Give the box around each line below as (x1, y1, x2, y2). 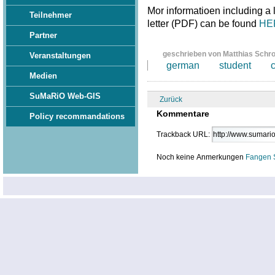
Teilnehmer (29, 10, 72, 20)
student (219, 60, 251, 71)
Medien (29, 71, 57, 80)
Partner (29, 31, 57, 40)
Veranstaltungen (29, 51, 91, 60)
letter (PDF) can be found (147, 18, 259, 29)
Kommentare (156, 108, 209, 118)
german (166, 60, 199, 71)
